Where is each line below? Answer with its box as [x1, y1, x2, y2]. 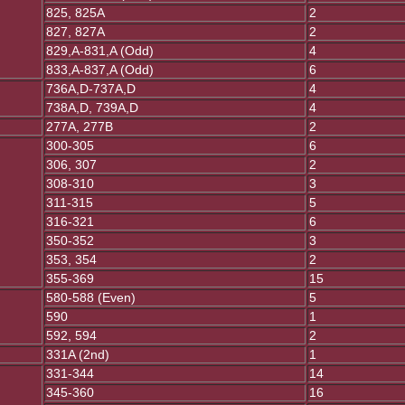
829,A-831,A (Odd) [46, 44, 154, 58]
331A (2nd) [46, 348, 109, 362]
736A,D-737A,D [46, 82, 136, 96]
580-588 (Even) [46, 291, 136, 305]
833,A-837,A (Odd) [46, 63, 154, 77]
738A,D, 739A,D [46, 101, 138, 115]
